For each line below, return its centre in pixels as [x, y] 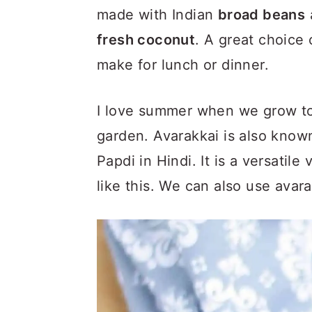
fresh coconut [146, 40]
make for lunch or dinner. [183, 65]
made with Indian [157, 15]
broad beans [262, 15]
